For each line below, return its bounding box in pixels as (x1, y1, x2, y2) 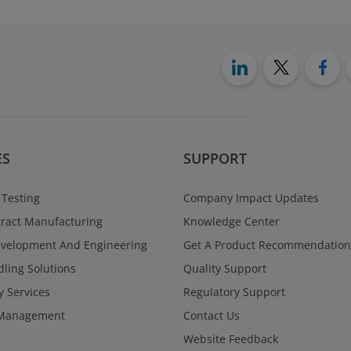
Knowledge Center (183, 214, 280, 230)
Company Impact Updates (183, 190, 319, 206)
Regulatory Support (183, 284, 285, 300)
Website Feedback (183, 331, 278, 347)
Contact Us (183, 308, 240, 324)
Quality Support (183, 261, 266, 277)
